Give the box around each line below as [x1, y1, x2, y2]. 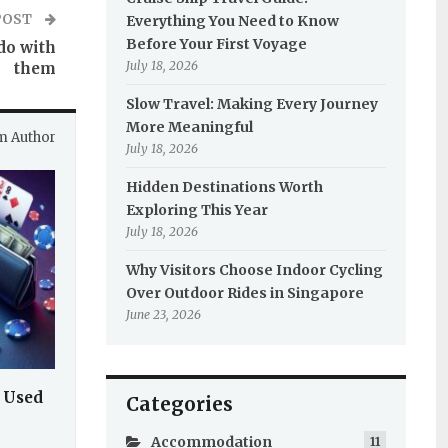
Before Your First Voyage [125, 35, 307, 53]
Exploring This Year [125, 201, 268, 219]
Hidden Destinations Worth [125, 178, 323, 196]
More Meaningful [125, 118, 253, 136]
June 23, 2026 [125, 307, 201, 322]
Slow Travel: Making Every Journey [125, 95, 378, 113]
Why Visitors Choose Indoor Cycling [125, 261, 383, 279]
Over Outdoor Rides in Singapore [125, 284, 364, 302]
